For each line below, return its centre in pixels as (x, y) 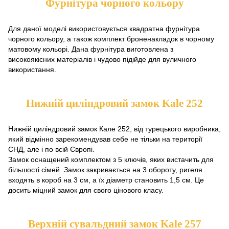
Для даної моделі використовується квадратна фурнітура (104, 29)
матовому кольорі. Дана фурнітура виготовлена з (91, 49)
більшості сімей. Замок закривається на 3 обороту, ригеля (105, 170)
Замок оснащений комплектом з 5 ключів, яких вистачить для (111, 159)
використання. (32, 70)
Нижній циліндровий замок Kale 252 (114, 103)
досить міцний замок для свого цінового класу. (86, 190)
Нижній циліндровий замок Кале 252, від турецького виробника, (114, 129)
